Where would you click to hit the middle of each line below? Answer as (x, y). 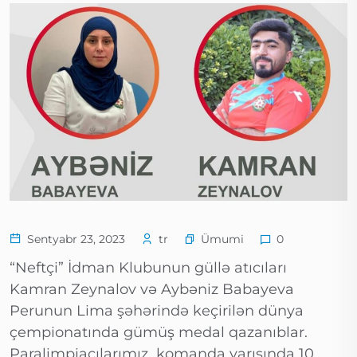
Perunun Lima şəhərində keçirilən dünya (157, 311)
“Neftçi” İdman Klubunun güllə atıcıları (148, 268)
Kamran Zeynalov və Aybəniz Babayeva (152, 290)
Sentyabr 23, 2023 (75, 239)
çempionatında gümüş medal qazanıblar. (159, 333)
